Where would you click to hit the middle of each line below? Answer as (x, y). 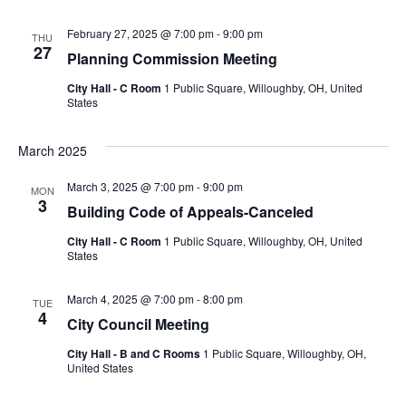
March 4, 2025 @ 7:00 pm (130, 298)
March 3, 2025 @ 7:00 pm (130, 186)
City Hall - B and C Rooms (135, 353)
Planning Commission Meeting (172, 58)
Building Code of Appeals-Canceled (190, 211)
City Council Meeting (138, 324)
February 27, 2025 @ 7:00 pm (140, 33)
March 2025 (52, 150)
